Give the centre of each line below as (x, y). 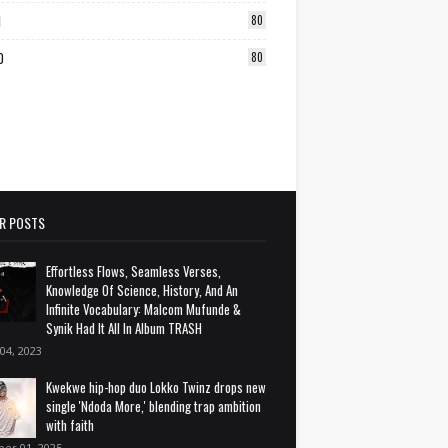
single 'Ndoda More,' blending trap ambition (153, 405)
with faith (70, 424)
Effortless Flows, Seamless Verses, (133, 270)
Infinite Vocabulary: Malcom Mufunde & (143, 308)
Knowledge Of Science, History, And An (142, 289)
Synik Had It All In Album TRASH (124, 327)
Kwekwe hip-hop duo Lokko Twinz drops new (156, 386)
